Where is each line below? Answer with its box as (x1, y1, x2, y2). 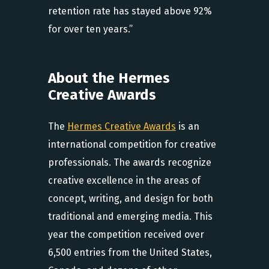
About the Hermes (48, 70, 170, 86)
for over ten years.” (48, 23, 133, 35)
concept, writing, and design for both (48, 193, 213, 204)
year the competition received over (48, 229, 204, 240)
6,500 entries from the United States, (48, 247, 212, 258)
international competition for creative (48, 139, 216, 150)
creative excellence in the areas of (48, 175, 201, 186)
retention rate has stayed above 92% (48, 5, 212, 17)
